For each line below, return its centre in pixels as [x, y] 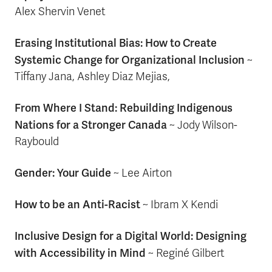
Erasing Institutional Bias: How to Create [116, 43]
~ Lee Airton [141, 173]
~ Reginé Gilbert [185, 253]
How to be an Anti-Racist [77, 204]
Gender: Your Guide [63, 173]
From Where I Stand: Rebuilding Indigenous [124, 108]
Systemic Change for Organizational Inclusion [130, 60]
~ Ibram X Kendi [179, 205]
